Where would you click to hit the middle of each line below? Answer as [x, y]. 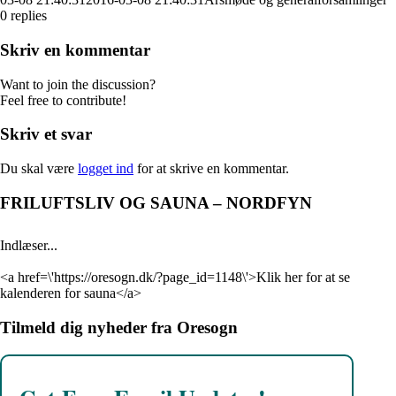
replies [29, 16]
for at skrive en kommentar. [211, 169]
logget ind [106, 169]
